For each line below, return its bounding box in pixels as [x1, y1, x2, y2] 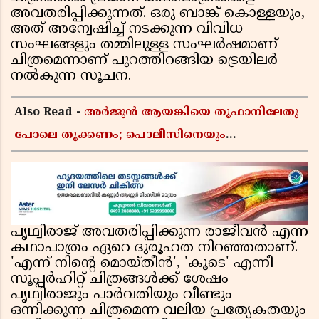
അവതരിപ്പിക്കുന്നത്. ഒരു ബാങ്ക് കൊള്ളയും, [11, 5, 305, 23]
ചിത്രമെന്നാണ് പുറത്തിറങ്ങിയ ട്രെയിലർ [11, 52, 278, 70]
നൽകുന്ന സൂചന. [11, 68, 131, 86]
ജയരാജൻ [14, 174, 78, 189]
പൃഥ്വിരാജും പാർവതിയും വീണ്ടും [11, 286, 232, 305]
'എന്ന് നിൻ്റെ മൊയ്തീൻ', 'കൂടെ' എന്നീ [11, 255, 273, 273]
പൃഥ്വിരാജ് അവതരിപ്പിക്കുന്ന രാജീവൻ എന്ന [11, 224, 308, 242]
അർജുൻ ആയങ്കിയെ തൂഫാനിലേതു [84, 105, 298, 120]
